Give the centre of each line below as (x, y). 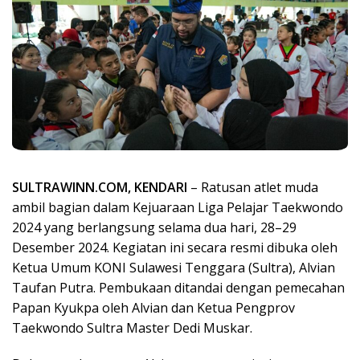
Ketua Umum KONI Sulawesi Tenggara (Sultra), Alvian (174, 267)
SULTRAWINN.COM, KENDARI (100, 187)
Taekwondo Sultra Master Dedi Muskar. (132, 327)
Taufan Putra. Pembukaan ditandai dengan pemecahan (178, 287)
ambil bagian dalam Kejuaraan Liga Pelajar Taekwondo (178, 207)
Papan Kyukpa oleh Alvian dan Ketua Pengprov (153, 307)
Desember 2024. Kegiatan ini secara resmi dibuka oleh (175, 247)
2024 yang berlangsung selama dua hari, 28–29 (154, 227)
